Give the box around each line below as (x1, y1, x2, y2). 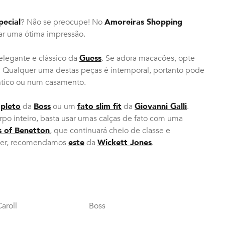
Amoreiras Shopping (104, 16, 182, 28)
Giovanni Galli (135, 100, 187, 112)
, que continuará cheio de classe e (50, 125, 170, 136)
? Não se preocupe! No (21, 16, 104, 28)
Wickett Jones (97, 137, 152, 148)
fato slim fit (77, 100, 122, 112)
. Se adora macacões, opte (101, 52, 195, 64)
